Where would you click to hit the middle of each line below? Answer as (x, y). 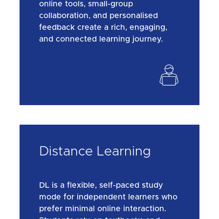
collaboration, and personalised (99, 15)
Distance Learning (95, 152)
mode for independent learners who (108, 197)
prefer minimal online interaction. (103, 208)
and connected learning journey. (101, 39)
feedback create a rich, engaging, (103, 27)
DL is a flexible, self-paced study (101, 185)
